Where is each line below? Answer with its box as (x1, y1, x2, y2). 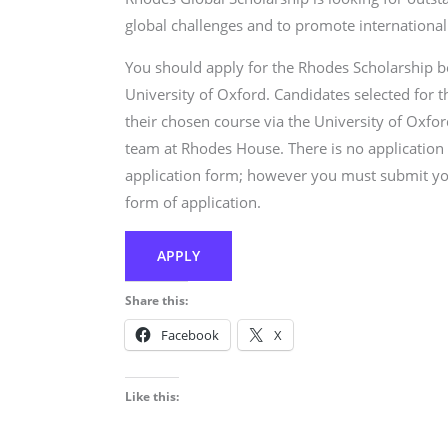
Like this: (125, 388, 180, 406)
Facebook (161, 326, 220, 345)
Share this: (125, 292, 189, 310)
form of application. (125, 192, 262, 213)
